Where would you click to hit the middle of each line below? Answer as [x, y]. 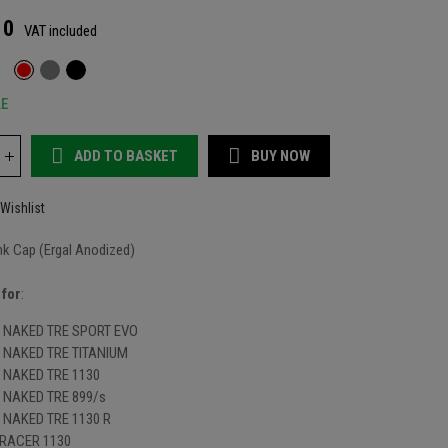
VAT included [60, 31]
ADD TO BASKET [126, 156]
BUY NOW [280, 156]
